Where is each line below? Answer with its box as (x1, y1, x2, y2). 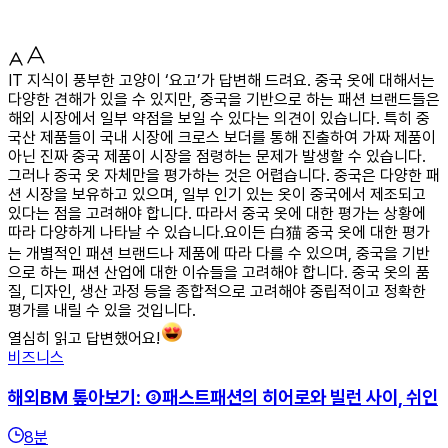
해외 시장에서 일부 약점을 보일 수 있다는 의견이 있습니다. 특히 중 (8, 108, 430, 128)
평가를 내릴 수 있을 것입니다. (8, 300, 196, 320)
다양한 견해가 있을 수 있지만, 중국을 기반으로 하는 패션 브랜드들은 (8, 89, 440, 109)
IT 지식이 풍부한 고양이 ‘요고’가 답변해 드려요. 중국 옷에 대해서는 (8, 70, 435, 90)
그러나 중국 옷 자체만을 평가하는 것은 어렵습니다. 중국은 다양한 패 (8, 165, 440, 185)
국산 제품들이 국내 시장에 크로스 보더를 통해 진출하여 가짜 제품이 (8, 127, 436, 147)
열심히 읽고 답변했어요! (8, 328, 160, 348)
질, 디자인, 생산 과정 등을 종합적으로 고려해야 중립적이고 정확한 (8, 281, 426, 301)
